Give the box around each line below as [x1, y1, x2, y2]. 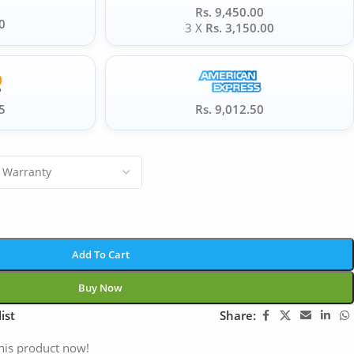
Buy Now [78, 280, 122, 295]
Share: [220, 307, 256, 323]
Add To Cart [71, 247, 130, 262]
